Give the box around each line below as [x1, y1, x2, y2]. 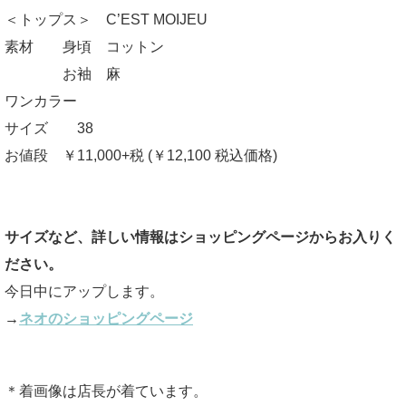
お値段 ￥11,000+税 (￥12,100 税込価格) [5, 148, 277, 163]
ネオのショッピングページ [19, 311, 193, 326]
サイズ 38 [5, 121, 93, 136]
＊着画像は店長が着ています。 [5, 383, 208, 399]
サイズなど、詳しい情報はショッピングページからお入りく [5, 229, 396, 245]
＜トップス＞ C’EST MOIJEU [5, 12, 208, 27]
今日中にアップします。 [5, 284, 164, 299]
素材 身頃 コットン [5, 39, 164, 54]
